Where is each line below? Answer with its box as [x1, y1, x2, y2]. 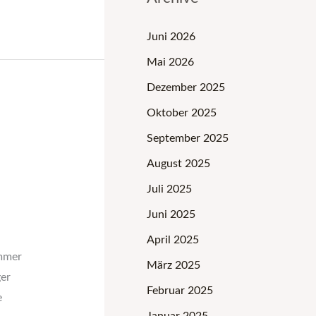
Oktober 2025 [147, 107, 217, 119]
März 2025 [147, 259, 200, 271]
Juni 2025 [147, 208, 195, 220]
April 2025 [147, 233, 199, 245]
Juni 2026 [147, 30, 195, 42]
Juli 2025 [147, 183, 192, 195]
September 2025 [147, 132, 229, 144]
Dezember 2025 [147, 81, 225, 93]
